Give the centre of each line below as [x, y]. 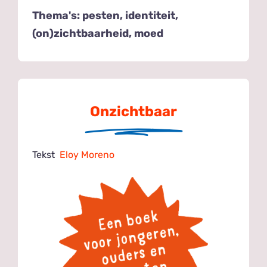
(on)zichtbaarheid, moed [98, 33]
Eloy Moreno [87, 154]
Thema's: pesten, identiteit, [105, 15]
